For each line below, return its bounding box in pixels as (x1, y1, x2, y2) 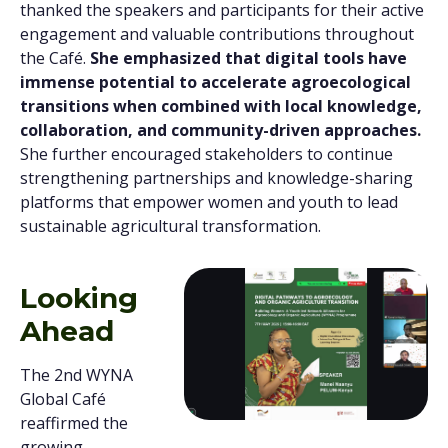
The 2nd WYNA (20, 364, 133, 386)
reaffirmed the (20, 412, 128, 434)
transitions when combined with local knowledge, (20, 95, 422, 117)
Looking (20, 281, 138, 315)
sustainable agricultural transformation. (20, 215, 321, 237)
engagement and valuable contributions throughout (20, 23, 414, 45)
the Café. (20, 47, 86, 69)
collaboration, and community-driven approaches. (20, 119, 421, 141)
